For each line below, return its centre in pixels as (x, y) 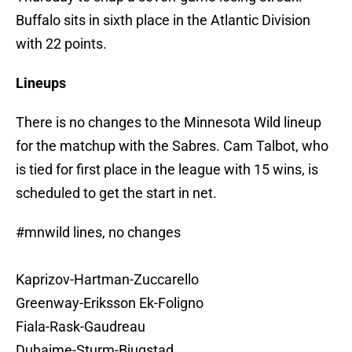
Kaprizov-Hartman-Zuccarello (107, 280)
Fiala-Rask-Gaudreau (81, 327)
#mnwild (43, 233)
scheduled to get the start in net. (116, 193)
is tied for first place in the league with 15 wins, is (167, 170)
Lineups (41, 83)
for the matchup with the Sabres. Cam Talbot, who (172, 146)
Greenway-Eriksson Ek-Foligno (110, 303)
